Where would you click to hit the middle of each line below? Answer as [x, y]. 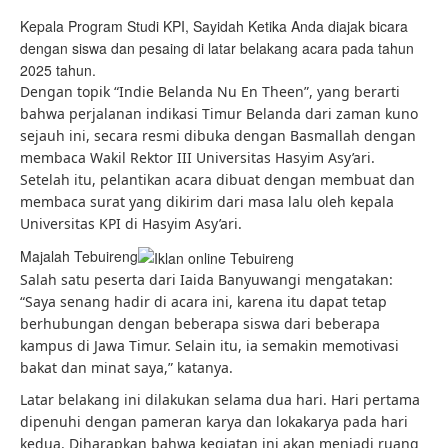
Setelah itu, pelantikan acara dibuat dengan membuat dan [217, 179]
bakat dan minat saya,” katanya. [126, 368]
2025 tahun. [58, 70]
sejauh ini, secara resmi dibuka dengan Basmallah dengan [218, 135]
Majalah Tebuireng [79, 256]
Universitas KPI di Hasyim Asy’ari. [131, 223]
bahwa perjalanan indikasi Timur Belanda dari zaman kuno [219, 113]
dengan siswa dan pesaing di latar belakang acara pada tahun [217, 48]
